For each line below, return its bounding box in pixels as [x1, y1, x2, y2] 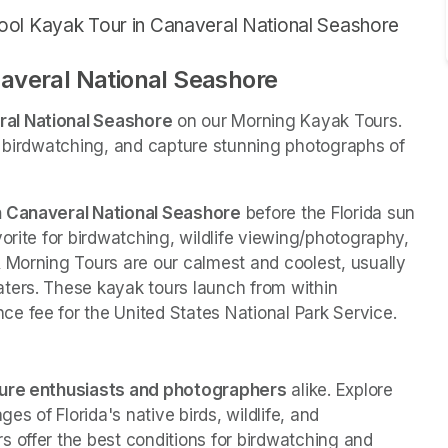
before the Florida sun [240, 202, 416, 223]
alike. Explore [286, 379, 393, 400]
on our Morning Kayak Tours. [172, 110, 402, 131]
